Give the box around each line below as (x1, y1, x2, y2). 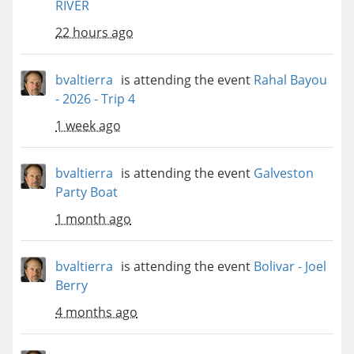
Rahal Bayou (254, 71, 327, 89)
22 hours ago (55, 24, 134, 42)
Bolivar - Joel (254, 258, 326, 276)
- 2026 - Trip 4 (55, 90, 135, 108)
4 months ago (55, 303, 137, 322)
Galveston (254, 164, 314, 183)
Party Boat (55, 183, 118, 201)
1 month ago (55, 210, 131, 228)
